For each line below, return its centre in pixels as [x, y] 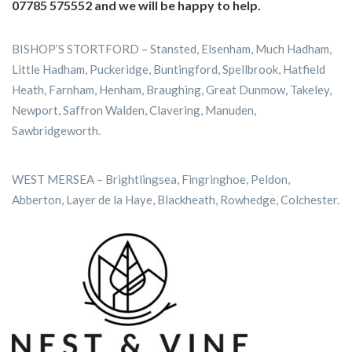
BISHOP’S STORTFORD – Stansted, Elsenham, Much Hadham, [172, 49]
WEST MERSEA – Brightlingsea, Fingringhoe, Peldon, [151, 180]
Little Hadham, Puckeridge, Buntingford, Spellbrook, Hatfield [169, 70]
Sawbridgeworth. [56, 131]
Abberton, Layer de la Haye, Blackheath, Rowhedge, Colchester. [176, 200]
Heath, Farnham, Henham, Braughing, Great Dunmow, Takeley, [172, 90]
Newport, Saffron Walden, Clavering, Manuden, [134, 110]
